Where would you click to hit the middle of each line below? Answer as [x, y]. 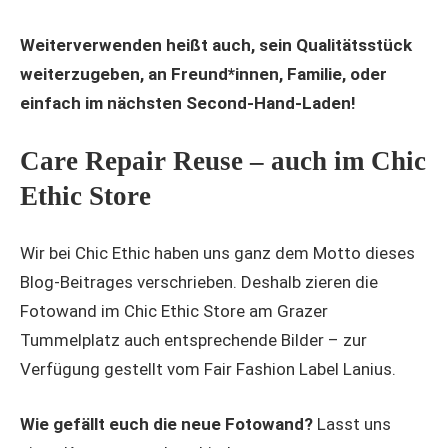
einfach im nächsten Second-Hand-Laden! [188, 103]
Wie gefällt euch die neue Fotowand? [166, 423]
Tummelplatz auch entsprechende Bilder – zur [193, 340]
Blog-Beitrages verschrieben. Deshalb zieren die [199, 282]
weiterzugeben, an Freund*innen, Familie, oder [203, 74]
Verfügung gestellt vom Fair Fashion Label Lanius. [208, 369]
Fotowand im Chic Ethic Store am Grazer [174, 311]
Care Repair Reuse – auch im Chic [223, 160]
